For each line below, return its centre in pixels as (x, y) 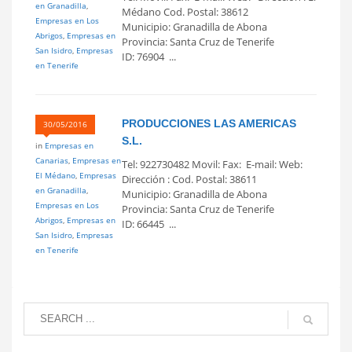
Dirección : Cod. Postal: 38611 (189, 179)
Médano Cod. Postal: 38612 (185, 11)
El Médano (55, 175)
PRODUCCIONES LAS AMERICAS (209, 123)
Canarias (52, 160)
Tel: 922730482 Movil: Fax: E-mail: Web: (214, 164)
